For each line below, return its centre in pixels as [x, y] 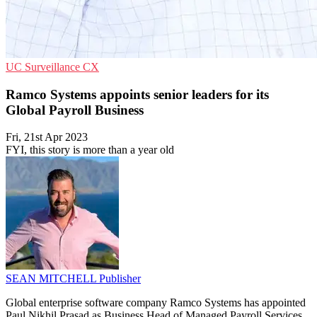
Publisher [120, 279]
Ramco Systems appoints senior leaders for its [137, 94]
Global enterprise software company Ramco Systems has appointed [156, 303]
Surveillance [54, 67]
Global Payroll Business [75, 110]
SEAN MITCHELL [52, 279]
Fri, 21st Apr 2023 [47, 137]
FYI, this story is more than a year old [90, 150]
